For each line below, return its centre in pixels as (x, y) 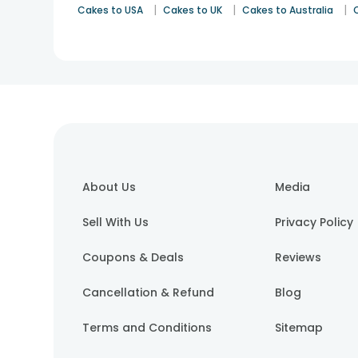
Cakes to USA (111, 10)
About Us (109, 187)
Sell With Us (116, 223)
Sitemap (299, 328)
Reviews (298, 258)
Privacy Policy (314, 223)
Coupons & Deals (133, 258)
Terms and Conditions (147, 328)
